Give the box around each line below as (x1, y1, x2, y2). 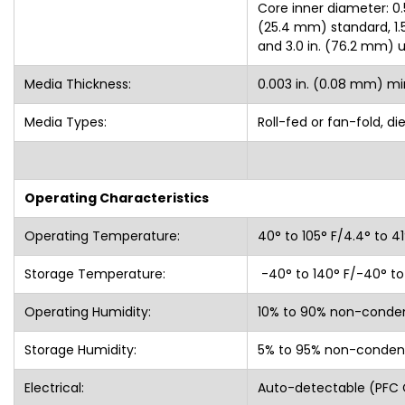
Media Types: (24, 112, 107, 131)
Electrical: (24, 378, 84, 397)
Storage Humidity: (24, 340, 140, 359)
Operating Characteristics (24, 188, 209, 207)
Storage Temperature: (24, 264, 169, 283)
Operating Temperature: (24, 226, 184, 245)
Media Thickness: (24, 74, 131, 93)
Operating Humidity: (24, 302, 155, 321)
